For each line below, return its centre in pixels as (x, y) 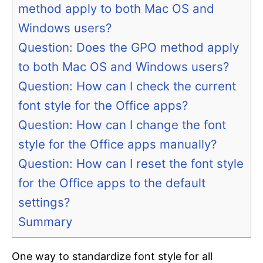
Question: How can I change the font (122, 125)
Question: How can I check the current (127, 86)
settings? (44, 203)
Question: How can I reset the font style (131, 164)
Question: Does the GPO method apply (129, 48)
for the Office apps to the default (112, 183)
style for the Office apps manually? (117, 144)
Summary (45, 222)
